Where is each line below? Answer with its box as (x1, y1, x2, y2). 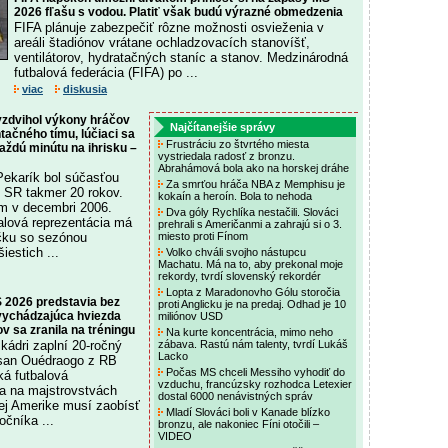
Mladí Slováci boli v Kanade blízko (163, 406, 330, 418)
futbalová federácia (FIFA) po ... (14, 65, 198, 80)
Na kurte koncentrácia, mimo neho (163, 326, 333, 338)
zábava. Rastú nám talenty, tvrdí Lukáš (158, 338, 348, 350)
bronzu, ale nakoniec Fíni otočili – (158, 418, 319, 430)
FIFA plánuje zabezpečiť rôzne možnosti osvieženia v (14, 20, 324, 35)
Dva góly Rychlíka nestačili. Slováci (163, 206, 338, 218)
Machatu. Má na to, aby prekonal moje (158, 258, 343, 270)
